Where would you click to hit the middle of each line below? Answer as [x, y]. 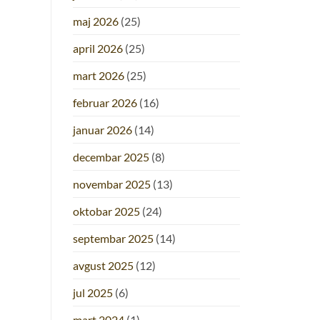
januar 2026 [102, 130]
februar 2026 [105, 103]
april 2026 [98, 49]
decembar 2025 [111, 157]
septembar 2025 [113, 239]
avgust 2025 [103, 266]
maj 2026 [96, 21]
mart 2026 [99, 76]
